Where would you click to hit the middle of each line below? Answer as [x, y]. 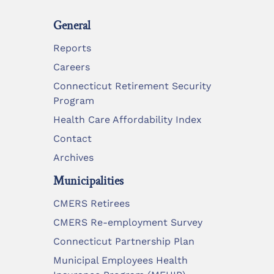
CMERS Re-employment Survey [128, 222]
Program [74, 101]
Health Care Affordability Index [128, 120]
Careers [72, 67]
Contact [72, 139]
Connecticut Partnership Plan [124, 241]
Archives [73, 157]
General [72, 26]
